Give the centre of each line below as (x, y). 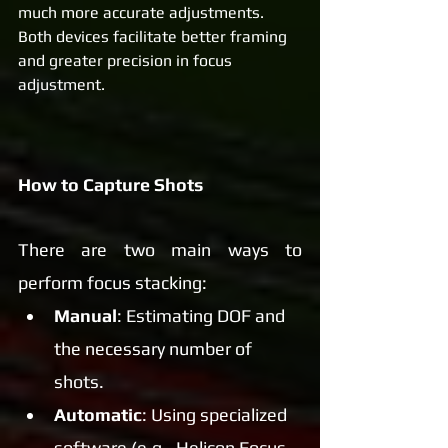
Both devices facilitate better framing (154, 36)
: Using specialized (216, 414)
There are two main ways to (160, 249)
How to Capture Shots (110, 184)
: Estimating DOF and (203, 315)
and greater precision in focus (127, 60)
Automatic (98, 414)
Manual (85, 315)
